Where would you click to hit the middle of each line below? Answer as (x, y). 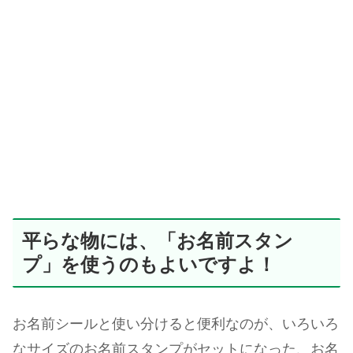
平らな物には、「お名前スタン (158, 240)
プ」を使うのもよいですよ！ (149, 264)
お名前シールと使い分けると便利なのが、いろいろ (176, 324)
